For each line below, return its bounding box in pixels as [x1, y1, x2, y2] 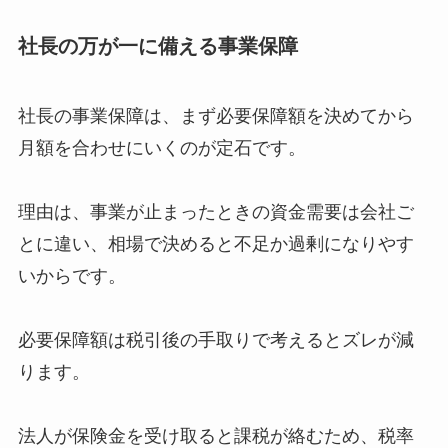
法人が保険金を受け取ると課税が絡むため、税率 [17, 425, 414, 446]
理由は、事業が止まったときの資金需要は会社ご [17, 201, 414, 222]
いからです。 [17, 265, 126, 286]
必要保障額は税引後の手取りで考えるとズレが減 [17, 329, 414, 350]
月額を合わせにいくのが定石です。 [17, 137, 306, 158]
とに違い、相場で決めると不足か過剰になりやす [17, 233, 414, 254]
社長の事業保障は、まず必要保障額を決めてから [17, 105, 414, 126]
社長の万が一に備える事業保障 [17, 35, 298, 58]
